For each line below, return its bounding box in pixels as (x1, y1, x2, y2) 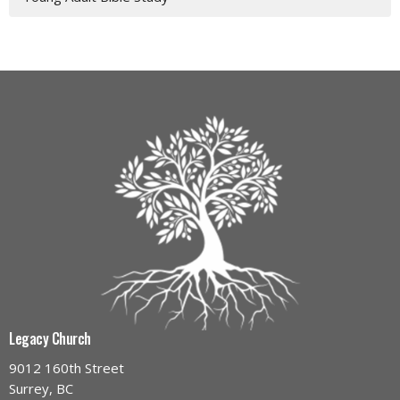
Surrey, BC (9, 379, 73, 397)
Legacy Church (9, 328, 91, 350)
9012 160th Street (9, 358, 124, 377)
